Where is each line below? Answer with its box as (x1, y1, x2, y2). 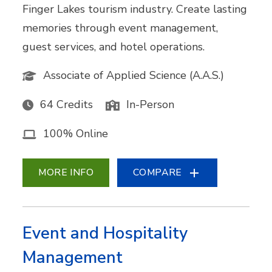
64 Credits (40, 97, 93, 112)
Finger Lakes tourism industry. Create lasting (22, 1, 248, 16)
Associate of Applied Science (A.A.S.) (43, 67, 225, 83)
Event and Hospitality (22, 222, 188, 245)
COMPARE (133, 166, 182, 180)
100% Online (43, 126, 109, 141)
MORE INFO (38, 166, 94, 180)
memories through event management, (22, 20, 219, 35)
